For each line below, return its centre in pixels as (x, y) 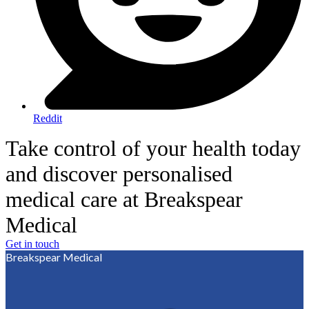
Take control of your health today (153, 149)
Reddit (48, 119)
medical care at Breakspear (124, 200)
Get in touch (32, 244)
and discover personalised (119, 174)
